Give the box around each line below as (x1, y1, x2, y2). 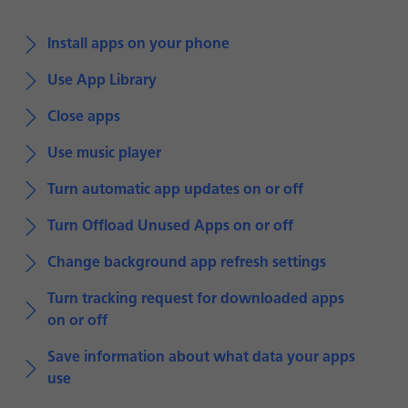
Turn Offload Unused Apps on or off (47, 219, 293, 234)
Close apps (47, 110, 120, 125)
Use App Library (47, 74, 157, 88)
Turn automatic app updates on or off (47, 183, 303, 198)
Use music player (47, 147, 161, 161)
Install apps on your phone (47, 37, 229, 52)
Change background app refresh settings (47, 256, 326, 270)
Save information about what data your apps (47, 351, 355, 365)
